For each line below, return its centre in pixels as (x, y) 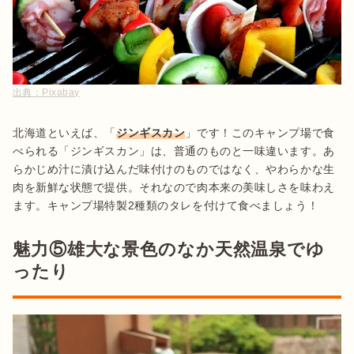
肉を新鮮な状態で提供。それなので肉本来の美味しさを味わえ (174, 188)
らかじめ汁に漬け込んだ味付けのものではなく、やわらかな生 (174, 169)
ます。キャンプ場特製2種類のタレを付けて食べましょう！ (166, 206)
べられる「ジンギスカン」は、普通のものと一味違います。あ (174, 151)
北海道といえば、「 (65, 133)
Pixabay (61, 93)
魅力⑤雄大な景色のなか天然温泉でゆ (169, 250)
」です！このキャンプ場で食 (260, 133)
